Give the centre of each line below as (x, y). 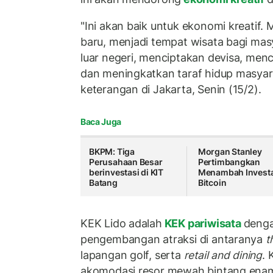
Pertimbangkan (229, 162)
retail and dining (223, 255)
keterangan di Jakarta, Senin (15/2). (171, 89)
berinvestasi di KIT (126, 172)
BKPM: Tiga (112, 152)
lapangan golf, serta (132, 255)
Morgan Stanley (230, 152)
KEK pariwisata (203, 223)
